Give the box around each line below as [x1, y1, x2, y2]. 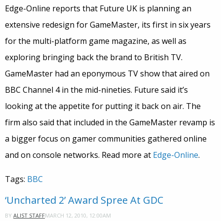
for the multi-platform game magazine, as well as [5, 36, 186, 47]
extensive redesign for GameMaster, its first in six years [5, 19, 211, 31]
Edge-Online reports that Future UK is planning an [5, 3, 191, 14]
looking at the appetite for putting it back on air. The [5, 101, 201, 112]
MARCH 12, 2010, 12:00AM [45, 211, 111, 219]
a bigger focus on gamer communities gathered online [5, 133, 207, 145]
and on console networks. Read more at [5, 149, 153, 161]
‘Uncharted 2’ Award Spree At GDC [5, 193, 163, 207]
